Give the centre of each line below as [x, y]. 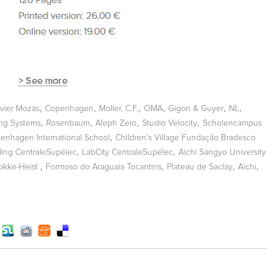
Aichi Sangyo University [222, 152]
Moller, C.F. [119, 108]
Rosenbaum [68, 123]
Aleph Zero [116, 123]
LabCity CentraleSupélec [127, 152]
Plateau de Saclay [200, 167]
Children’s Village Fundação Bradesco [185, 138]
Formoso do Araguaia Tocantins [104, 167]
